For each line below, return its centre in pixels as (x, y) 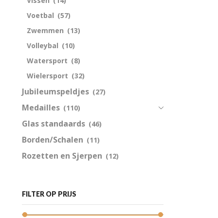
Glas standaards (54, 123)
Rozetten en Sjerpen (62, 155)
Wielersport (47, 75)
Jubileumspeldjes (55, 91)
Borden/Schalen (53, 139)
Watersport (47, 60)
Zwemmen (45, 30)
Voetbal (40, 15)
